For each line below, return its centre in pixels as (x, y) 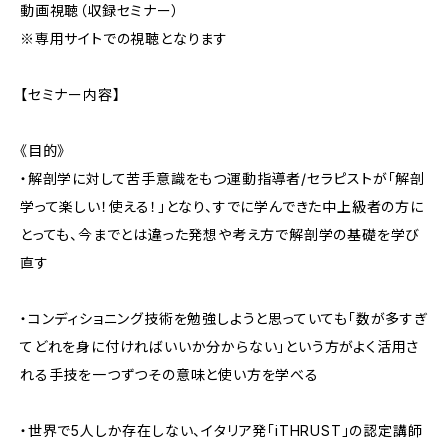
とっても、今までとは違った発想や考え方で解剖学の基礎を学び (220, 234)
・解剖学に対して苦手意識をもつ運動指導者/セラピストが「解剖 (222, 178)
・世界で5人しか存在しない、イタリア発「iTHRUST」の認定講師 (221, 430)
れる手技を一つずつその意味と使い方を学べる (169, 374)
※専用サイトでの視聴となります (124, 38)
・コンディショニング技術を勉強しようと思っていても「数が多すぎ (224, 318)
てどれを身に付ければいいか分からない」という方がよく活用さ (220, 346)
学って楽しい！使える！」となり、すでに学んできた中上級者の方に (222, 206)
